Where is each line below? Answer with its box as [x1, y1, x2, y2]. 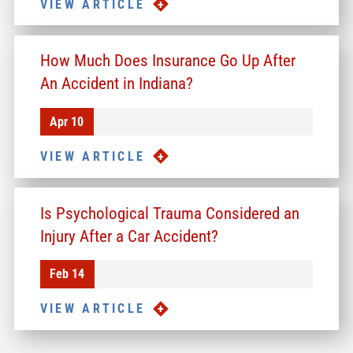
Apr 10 [50, 114, 84, 130]
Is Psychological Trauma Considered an [39, 203, 299, 223]
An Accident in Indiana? [39, 73, 193, 94]
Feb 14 [50, 266, 85, 282]
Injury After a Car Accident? [39, 225, 218, 246]
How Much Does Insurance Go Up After [39, 50, 295, 71]
